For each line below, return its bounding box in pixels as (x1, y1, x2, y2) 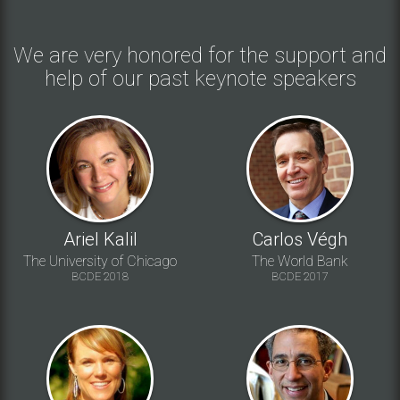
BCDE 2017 (271, 269, 329, 283)
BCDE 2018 (71, 269, 129, 283)
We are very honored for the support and (13, 42, 387, 68)
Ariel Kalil (62, 228, 137, 250)
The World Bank (252, 252, 348, 270)
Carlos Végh (253, 228, 347, 250)
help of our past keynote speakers (44, 65, 356, 91)
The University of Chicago (23, 252, 177, 270)
